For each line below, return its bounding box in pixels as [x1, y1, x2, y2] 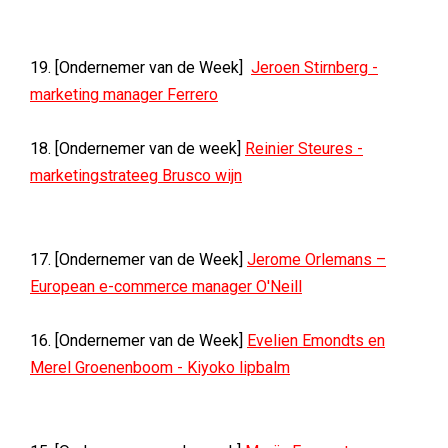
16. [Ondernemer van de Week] [30, 331, 247, 350]
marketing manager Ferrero [30, 85, 218, 104]
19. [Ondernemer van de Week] [30, 58, 251, 77]
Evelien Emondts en [247, 331, 385, 350]
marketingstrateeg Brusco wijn [30, 166, 242, 185]
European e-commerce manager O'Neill [30, 277, 302, 296]
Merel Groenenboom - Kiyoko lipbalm [30, 358, 290, 377]
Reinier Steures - [245, 139, 363, 158]
